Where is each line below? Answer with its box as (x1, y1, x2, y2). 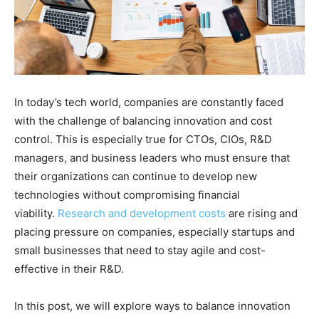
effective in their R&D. (14, 261, 124, 276)
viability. (14, 206, 58, 220)
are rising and (226, 206, 298, 220)
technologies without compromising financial (14, 187, 240, 202)
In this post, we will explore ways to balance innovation (14, 298, 291, 313)
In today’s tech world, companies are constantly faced (14, 95, 283, 109)
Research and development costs (58, 206, 226, 220)
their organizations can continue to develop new (14, 169, 257, 183)
